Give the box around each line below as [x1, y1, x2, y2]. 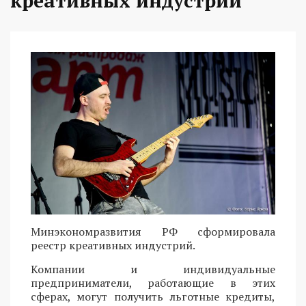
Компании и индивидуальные [31, 262, 275, 277]
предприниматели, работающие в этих [31, 275, 275, 291]
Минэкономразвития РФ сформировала [31, 224, 275, 240]
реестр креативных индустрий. [31, 238, 195, 253]
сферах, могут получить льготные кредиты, [31, 289, 275, 305]
